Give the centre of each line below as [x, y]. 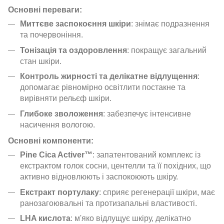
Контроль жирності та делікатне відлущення [109, 76]
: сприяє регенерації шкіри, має [157, 192]
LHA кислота [45, 218]
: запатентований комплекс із [146, 155]
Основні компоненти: [51, 141]
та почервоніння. [51, 35]
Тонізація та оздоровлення [73, 50]
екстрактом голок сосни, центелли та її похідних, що [115, 166]
